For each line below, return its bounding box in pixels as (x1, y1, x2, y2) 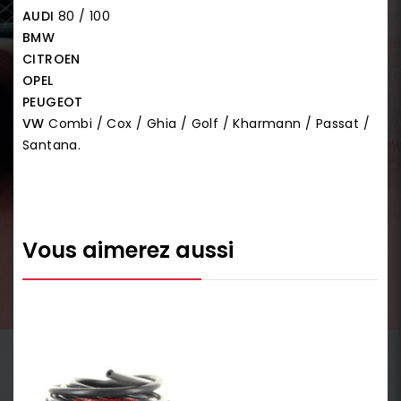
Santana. (22, 135, 81, 154)
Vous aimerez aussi (22, 235, 234, 265)
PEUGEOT (22, 92, 83, 111)
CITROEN (22, 49, 81, 68)
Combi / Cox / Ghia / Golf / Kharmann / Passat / (44, 114, 371, 132)
